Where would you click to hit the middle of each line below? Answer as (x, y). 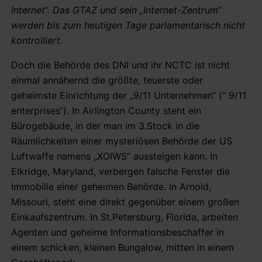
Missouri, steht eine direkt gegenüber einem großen (125, 201)
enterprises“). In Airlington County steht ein (106, 110)
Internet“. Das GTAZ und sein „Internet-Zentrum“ (116, 10)
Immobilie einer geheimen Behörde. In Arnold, (111, 186)
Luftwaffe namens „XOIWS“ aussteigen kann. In (114, 156)
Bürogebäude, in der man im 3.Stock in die (105, 125)
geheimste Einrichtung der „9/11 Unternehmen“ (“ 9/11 (129, 95)
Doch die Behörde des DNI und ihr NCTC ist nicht (120, 65)
